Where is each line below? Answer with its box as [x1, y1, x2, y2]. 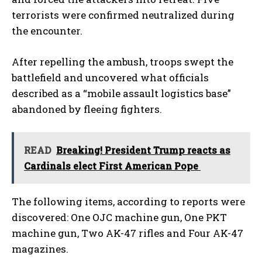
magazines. [12, 242, 68, 256]
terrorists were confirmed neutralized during [12, 8, 235, 22]
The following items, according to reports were [12, 194, 245, 208]
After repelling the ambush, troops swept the [12, 54, 233, 68]
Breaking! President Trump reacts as [56, 143, 230, 156]
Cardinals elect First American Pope [24, 159, 201, 172]
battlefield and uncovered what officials [12, 70, 209, 84]
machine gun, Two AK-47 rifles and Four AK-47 [12, 226, 243, 240]
